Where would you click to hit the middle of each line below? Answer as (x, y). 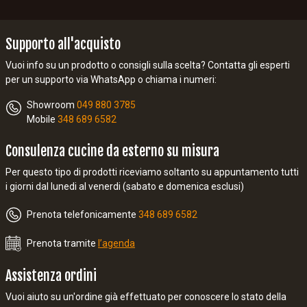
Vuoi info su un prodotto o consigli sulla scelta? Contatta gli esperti (148, 65)
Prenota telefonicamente (83, 215)
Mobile (42, 119)
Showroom (52, 105)
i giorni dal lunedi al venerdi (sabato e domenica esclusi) (125, 186)
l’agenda (116, 244)
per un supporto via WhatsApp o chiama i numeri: (111, 79)
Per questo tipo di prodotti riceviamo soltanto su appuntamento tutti (152, 172)
